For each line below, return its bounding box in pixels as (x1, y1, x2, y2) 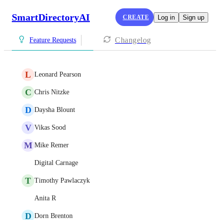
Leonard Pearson (34, 71, 81, 78)
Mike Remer (34, 141, 69, 149)
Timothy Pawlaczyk (34, 177, 90, 184)
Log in (158, 13, 175, 21)
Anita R (34, 194, 56, 202)
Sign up (183, 13, 204, 21)
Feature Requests (29, 36, 76, 44)
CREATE (123, 13, 149, 21)
